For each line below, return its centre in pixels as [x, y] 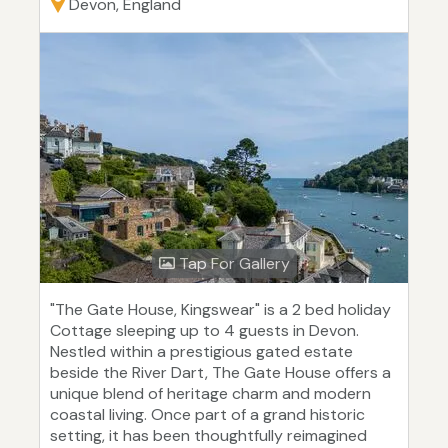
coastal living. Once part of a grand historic [207, 415]
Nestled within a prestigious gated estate [201, 352]
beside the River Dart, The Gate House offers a [220, 373]
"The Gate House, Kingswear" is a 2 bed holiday [220, 310]
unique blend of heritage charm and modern [210, 394]
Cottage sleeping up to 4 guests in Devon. [204, 331]
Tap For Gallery [232, 264]
